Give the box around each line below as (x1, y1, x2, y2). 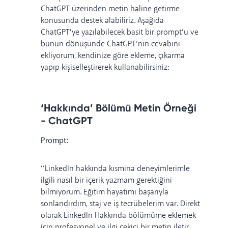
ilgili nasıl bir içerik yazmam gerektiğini (41, 175, 172, 186)
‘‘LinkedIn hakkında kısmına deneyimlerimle (41, 163, 190, 174)
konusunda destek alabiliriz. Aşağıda (41, 15, 164, 26)
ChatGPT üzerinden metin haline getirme (41, 3, 180, 14)
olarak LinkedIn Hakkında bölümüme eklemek (41, 210, 196, 221)
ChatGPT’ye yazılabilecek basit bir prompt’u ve (41, 26, 198, 38)
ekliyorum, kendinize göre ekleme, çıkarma (41, 50, 185, 61)
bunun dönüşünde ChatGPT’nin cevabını (41, 38, 180, 49)
